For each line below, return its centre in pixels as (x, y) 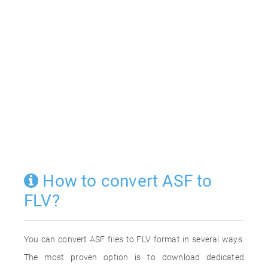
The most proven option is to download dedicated (134, 257)
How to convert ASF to (125, 181)
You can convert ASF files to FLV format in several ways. (134, 239)
